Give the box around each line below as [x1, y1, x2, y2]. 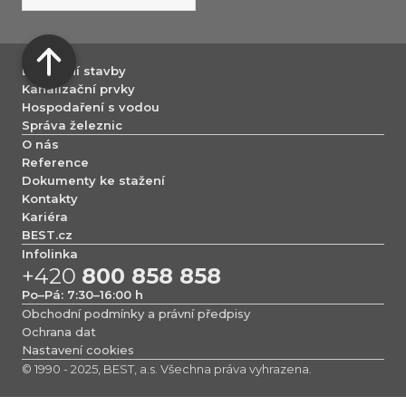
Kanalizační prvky [22, 81, 135, 96]
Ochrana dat [22, 324, 96, 340]
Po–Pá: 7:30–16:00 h [22, 287, 143, 303]
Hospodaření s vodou [22, 99, 159, 114]
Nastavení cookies [22, 343, 134, 358]
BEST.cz [22, 227, 72, 242]
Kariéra [22, 208, 68, 224]
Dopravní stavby [22, 63, 126, 78]
